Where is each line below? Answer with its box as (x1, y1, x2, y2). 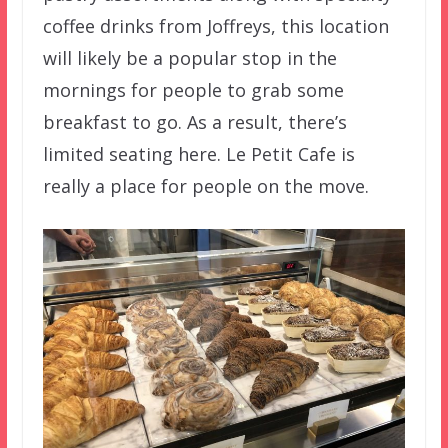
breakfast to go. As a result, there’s (42, 109, 347, 134)
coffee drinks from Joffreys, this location (42, 13, 389, 38)
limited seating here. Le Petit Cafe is (42, 141, 355, 166)
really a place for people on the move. (42, 173, 369, 198)
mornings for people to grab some (42, 77, 344, 102)
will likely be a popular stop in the (42, 45, 337, 70)
